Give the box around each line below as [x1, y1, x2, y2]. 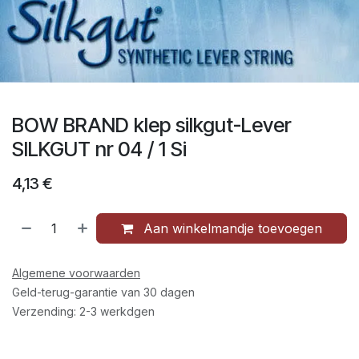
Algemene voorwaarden [12, 265, 140, 280]
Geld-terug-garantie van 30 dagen [12, 284, 195, 299]
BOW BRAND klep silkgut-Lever [12, 112, 291, 137]
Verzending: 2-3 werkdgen [12, 304, 155, 318]
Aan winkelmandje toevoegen [139, 220, 323, 236]
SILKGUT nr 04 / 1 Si [12, 136, 187, 161]
